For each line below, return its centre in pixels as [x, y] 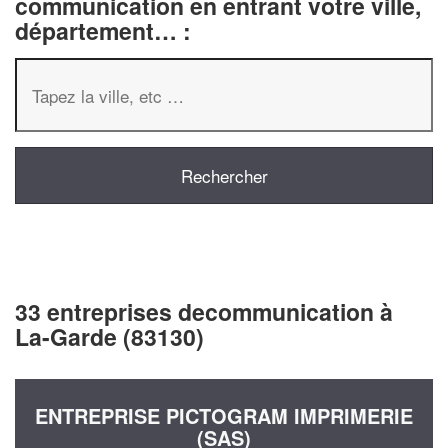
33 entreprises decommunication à [204, 311]
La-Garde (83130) [109, 336]
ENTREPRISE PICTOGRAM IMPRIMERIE [224, 415]
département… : [103, 30]
